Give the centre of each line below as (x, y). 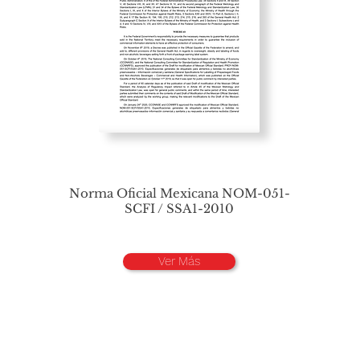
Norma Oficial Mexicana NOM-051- (179, 193)
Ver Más (179, 261)
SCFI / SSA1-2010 (179, 209)
